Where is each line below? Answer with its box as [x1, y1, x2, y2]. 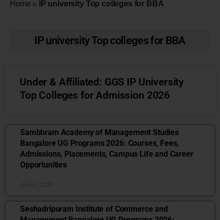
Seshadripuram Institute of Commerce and [20, 204, 168, 214]
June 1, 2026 [20, 180, 54, 188]
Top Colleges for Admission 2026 [20, 89, 170, 101]
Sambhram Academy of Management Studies [20, 128, 179, 137]
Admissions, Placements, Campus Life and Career [20, 149, 193, 159]
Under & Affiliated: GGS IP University [20, 76, 184, 88]
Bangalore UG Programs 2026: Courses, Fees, [20, 138, 179, 148]
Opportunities [20, 160, 67, 169]
